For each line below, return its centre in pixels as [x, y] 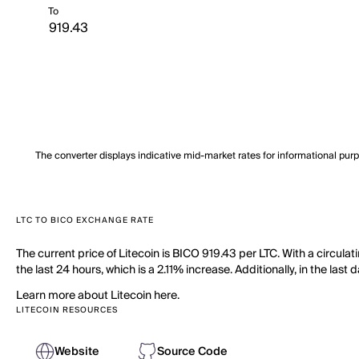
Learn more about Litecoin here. [98, 296]
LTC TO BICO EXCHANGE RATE [85, 220]
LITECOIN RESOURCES [67, 310]
